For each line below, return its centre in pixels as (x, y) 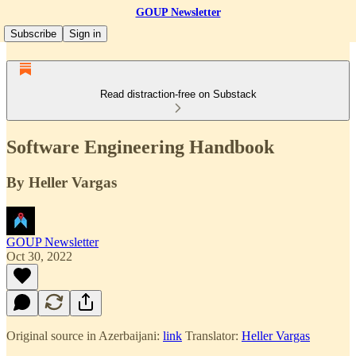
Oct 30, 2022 (39, 256)
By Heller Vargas (62, 182)
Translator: (212, 335)
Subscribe (33, 34)
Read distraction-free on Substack (178, 94)
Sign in (85, 34)
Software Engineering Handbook (140, 147)
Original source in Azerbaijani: (85, 335)
